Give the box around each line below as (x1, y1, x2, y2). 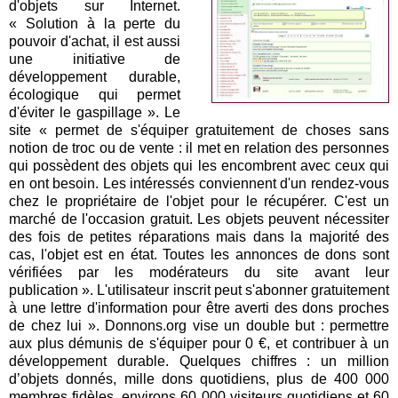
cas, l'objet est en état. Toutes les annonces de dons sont (9, 246, 389, 262)
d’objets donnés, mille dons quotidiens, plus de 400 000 (9, 370, 389, 386)
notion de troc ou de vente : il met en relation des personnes (9, 139, 389, 155)
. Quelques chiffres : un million (164, 353, 390, 369)
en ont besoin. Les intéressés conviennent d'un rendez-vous (9, 175, 389, 191)
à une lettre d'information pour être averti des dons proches (9, 299, 389, 315)
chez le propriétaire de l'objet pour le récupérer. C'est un (9, 193, 389, 209)
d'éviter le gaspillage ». (9, 104, 160, 120)
